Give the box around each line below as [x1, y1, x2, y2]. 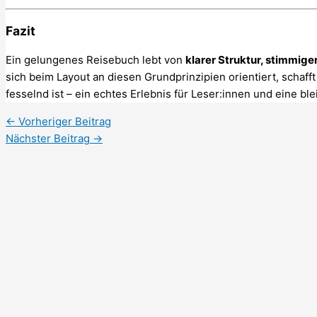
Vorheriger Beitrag [16, 115, 111, 129]
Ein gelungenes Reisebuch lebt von [6, 53, 185, 67]
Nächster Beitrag [6, 132, 93, 146]
